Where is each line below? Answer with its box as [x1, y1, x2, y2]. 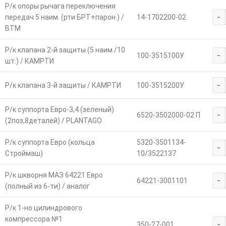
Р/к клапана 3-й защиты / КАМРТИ [5, 81, 121, 90]
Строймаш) [5, 149, 43, 158]
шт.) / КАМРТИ [5, 57, 54, 66]
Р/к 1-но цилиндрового [5, 204, 82, 212]
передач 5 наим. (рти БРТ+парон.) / [5, 13, 124, 22]
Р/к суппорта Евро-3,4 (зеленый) [5, 105, 114, 114]
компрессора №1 [5, 215, 63, 223]
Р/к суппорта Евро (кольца [5, 138, 95, 147]
